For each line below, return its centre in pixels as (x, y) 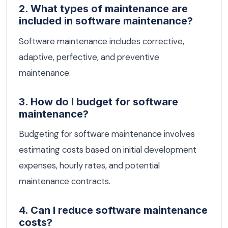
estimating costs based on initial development (108, 150)
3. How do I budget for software (98, 102)
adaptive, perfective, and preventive (89, 57)
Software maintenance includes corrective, (102, 41)
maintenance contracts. (65, 181)
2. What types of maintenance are (103, 9)
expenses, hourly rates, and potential (89, 166)
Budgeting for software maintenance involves (107, 134)
